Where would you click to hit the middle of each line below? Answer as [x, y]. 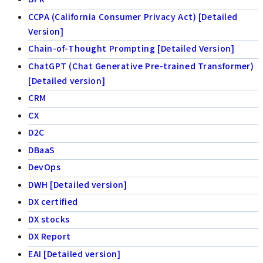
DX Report [50, 236]
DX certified [53, 202]
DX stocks [49, 219]
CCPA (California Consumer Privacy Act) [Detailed [133, 16]
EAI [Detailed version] [75, 253]
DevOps [45, 167]
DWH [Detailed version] [78, 184]
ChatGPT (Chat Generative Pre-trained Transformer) [141, 65]
